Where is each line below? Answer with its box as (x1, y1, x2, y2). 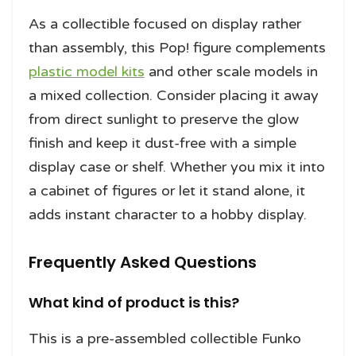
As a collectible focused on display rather (29, 14, 301, 33)
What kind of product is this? (29, 292, 239, 312)
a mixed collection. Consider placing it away (29, 86, 319, 104)
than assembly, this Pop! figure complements (29, 38, 326, 56)
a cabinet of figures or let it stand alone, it (29, 181, 305, 199)
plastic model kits (29, 62, 145, 80)
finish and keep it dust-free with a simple (29, 133, 296, 152)
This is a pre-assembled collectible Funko (29, 329, 301, 347)
